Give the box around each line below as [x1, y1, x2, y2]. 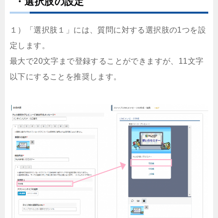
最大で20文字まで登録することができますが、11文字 [10, 57, 204, 66]
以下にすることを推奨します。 [10, 73, 122, 81]
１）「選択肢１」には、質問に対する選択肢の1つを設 [10, 26, 206, 35]
